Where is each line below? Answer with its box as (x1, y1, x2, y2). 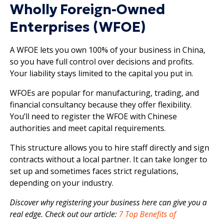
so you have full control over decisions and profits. (10, 56, 194, 67)
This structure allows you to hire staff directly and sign (10, 142, 209, 153)
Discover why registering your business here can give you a (10, 197, 207, 208)
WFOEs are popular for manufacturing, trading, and (10, 87, 199, 98)
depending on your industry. (10, 177, 113, 188)
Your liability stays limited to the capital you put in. (10, 67, 193, 79)
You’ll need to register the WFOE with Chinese (10, 110, 177, 122)
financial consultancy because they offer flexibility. (10, 99, 192, 110)
